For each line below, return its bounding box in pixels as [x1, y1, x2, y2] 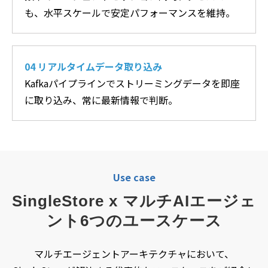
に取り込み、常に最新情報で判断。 [25, 92, 178, 107]
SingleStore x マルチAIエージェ [12, 191, 256, 210]
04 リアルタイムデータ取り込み [25, 59, 162, 74]
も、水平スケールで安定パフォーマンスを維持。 [25, 5, 235, 20]
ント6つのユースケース [46, 211, 222, 230]
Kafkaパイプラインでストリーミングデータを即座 [25, 75, 240, 90]
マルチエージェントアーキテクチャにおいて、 [34, 246, 234, 261]
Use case [112, 169, 156, 184]
